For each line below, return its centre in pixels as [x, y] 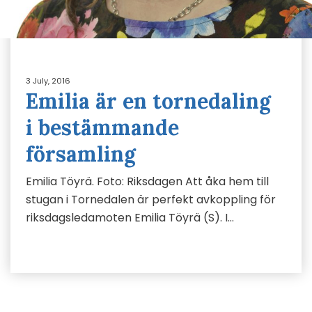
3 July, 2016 [48, 81]
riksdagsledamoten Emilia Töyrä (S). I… [130, 218]
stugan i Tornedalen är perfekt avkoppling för [151, 200]
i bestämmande [102, 127]
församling [81, 154]
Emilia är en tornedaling [148, 101]
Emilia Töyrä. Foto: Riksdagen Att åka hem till [147, 181]
